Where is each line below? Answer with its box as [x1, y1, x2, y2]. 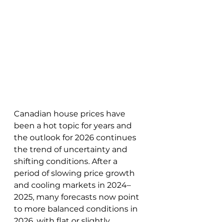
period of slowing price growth [14, 168, 137, 178]
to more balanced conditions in [14, 204, 140, 214]
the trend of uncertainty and [14, 145, 129, 154]
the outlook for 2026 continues [14, 133, 138, 142]
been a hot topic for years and [14, 121, 134, 130]
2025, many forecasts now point [14, 192, 141, 202]
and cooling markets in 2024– [14, 180, 131, 190]
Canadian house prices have [14, 109, 127, 118]
